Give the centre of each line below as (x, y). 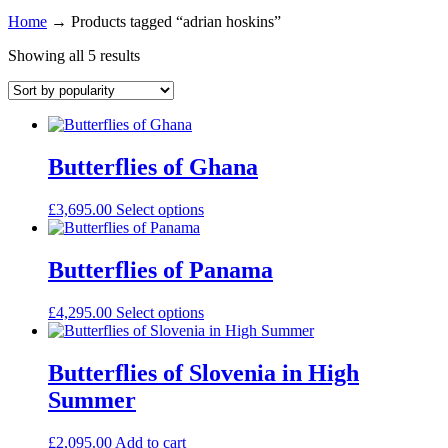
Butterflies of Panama (160, 270)
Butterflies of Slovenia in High (203, 372)
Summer (92, 399)
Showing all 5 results (74, 56)
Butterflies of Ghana (153, 167)
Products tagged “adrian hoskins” (176, 22)
